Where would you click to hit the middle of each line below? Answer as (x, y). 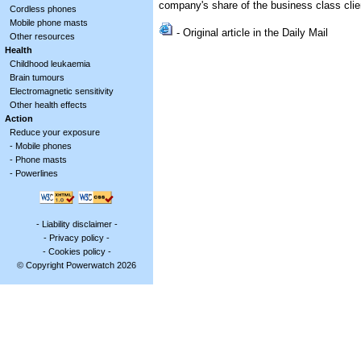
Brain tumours (37, 77)
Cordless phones (43, 9)
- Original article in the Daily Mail (251, 33)
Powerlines (36, 173)
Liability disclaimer (77, 224)
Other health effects (48, 105)
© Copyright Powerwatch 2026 (77, 265)
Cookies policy (77, 251)
